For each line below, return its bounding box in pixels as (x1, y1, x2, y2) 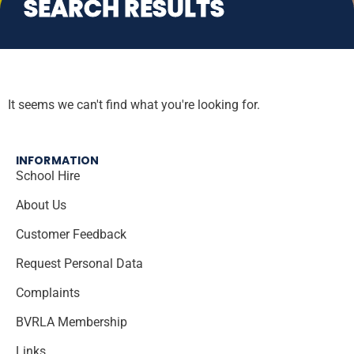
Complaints (16, 285, 88, 300)
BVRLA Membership (16, 314, 135, 330)
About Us (16, 198, 74, 213)
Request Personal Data (16, 256, 143, 271)
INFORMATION (16, 153, 100, 168)
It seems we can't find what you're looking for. (8, 97, 260, 112)
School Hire (16, 168, 88, 183)
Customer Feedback (16, 227, 134, 242)
